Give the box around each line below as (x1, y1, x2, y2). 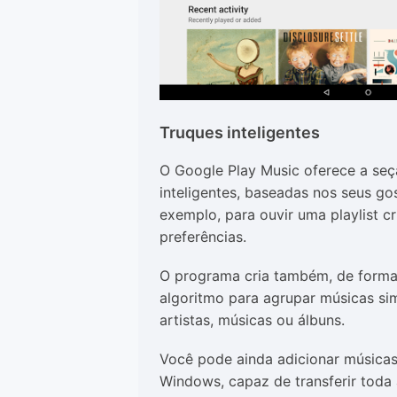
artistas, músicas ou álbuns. (160, 311, 349, 330)
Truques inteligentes (160, 123, 320, 143)
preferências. (160, 228, 251, 246)
